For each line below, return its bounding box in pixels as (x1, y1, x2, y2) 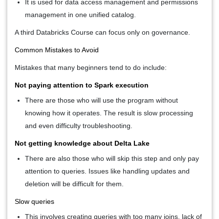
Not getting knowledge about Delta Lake (15, 139, 150, 147)
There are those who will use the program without (25, 96, 178, 104)
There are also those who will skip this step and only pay (25, 154, 199, 162)
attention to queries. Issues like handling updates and (25, 167, 190, 175)
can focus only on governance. (93, 28, 190, 36)
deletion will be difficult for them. (25, 179, 124, 188)
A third (15, 28, 36, 36)
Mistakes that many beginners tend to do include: (15, 63, 167, 71)
